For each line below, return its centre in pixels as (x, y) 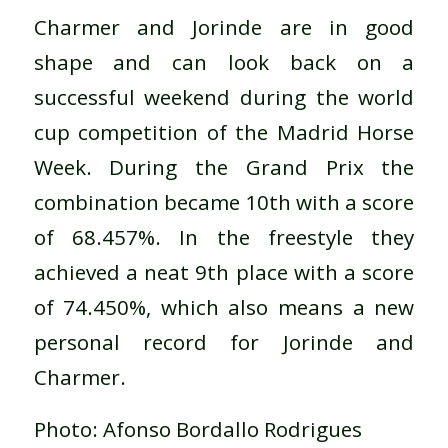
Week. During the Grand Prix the (224, 166)
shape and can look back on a (224, 61)
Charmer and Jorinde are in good (224, 26)
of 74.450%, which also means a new (224, 306)
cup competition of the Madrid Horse (224, 131)
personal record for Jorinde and (224, 341)
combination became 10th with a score (224, 201)
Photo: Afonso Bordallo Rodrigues (197, 429)
